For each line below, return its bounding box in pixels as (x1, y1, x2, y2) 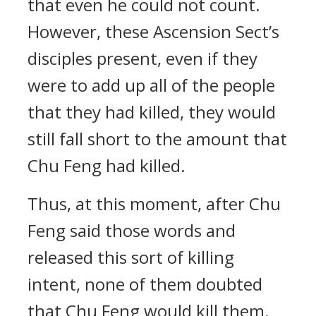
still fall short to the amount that (28, 127, 287, 150)
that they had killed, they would (28, 100, 276, 123)
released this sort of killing (28, 245, 234, 269)
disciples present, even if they (28, 47, 257, 70)
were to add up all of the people (28, 73, 275, 97)
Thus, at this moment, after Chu (28, 192, 281, 215)
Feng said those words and (28, 219, 236, 242)
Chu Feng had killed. (28, 154, 186, 177)
